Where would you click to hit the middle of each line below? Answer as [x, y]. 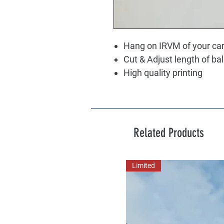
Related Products [169, 132]
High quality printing [163, 72]
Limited [143, 165]
